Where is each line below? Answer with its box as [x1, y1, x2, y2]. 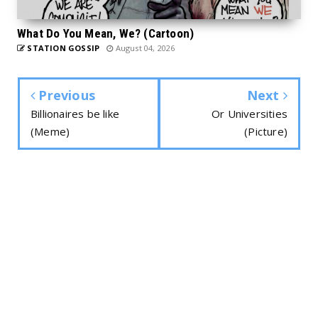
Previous [35, 86, 96, 104]
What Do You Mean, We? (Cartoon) [17, 26, 194, 40]
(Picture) [244, 124, 287, 138]
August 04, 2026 [113, 42, 175, 53]
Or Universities [212, 106, 287, 121]
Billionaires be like [31, 106, 119, 121]
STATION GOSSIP [25, 42, 100, 53]
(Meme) [31, 124, 70, 138]
